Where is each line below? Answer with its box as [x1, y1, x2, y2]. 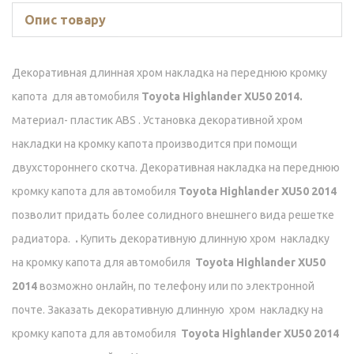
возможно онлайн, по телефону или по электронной [40, 280, 314, 293]
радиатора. [12, 232, 75, 246]
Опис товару [24, 13, 106, 28]
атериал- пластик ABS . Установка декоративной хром [21, 114, 305, 127]
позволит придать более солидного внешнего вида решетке [12, 209, 334, 222]
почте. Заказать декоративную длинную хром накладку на [12, 303, 323, 317]
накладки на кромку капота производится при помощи [12, 137, 297, 151]
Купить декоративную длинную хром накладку [81, 232, 330, 246]
